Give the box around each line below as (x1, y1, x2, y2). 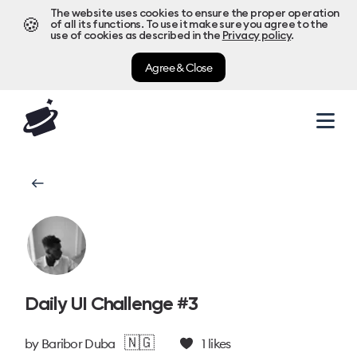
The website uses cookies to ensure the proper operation (50, 8, 339, 19)
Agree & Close (144, 60, 213, 75)
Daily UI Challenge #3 (25, 292, 198, 315)
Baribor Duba (41, 335, 116, 351)
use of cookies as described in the (50, 30, 221, 41)
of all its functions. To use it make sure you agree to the (50, 19, 328, 30)
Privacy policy (222, 30, 292, 41)
